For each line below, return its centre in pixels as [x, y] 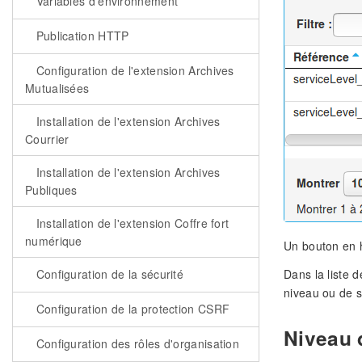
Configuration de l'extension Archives [133, 70]
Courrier [47, 139]
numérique [54, 241]
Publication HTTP [81, 36]
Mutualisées [57, 88]
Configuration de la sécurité [108, 274]
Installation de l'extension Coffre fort [131, 223]
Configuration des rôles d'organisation [136, 343]
